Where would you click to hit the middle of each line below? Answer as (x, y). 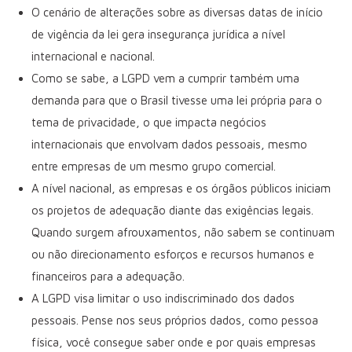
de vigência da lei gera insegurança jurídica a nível (158, 34)
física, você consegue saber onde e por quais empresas (174, 342)
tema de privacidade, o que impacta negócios (149, 122)
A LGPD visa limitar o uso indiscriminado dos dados (163, 298)
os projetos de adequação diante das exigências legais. (172, 210)
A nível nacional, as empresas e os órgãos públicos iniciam (181, 188)
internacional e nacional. (93, 56)
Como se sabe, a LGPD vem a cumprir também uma (165, 78)
